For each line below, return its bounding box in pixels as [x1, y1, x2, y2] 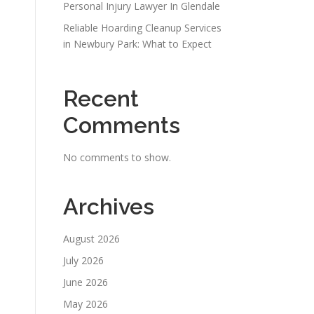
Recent [63, 86, 139, 111]
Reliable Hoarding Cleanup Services [63, 21, 221, 34]
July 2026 [63, 254, 104, 267]
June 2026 [63, 275, 108, 289]
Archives [63, 193, 154, 219]
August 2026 [63, 232, 120, 245]
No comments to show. [63, 151, 171, 164]
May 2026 [63, 297, 108, 310]
